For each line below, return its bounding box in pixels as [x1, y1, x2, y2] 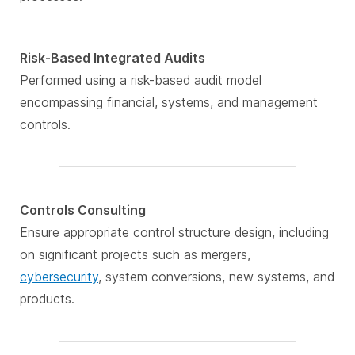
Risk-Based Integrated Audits [20, 50, 205, 67]
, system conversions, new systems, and [98, 269, 334, 285]
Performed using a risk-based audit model [20, 72, 261, 89]
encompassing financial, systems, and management [20, 94, 318, 111]
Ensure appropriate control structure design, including [20, 224, 329, 241]
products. [20, 291, 74, 307]
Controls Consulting [20, 202, 146, 219]
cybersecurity [20, 269, 98, 285]
